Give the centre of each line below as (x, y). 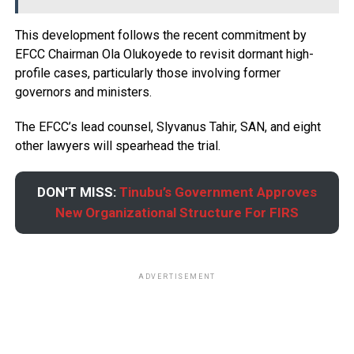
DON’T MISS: (78, 192)
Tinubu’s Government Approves (218, 192)
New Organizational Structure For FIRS (177, 213)
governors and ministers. (83, 92)
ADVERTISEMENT (177, 276)
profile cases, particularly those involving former (147, 73)
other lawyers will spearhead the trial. (117, 146)
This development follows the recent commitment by (160, 36)
